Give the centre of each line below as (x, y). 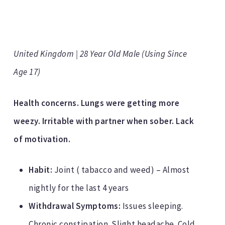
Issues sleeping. (152, 206)
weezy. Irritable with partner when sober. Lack (104, 121)
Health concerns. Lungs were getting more (97, 103)
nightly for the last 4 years (79, 188)
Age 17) (27, 72)
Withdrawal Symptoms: (75, 206)
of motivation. (42, 139)
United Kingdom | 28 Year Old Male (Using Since (100, 54)
